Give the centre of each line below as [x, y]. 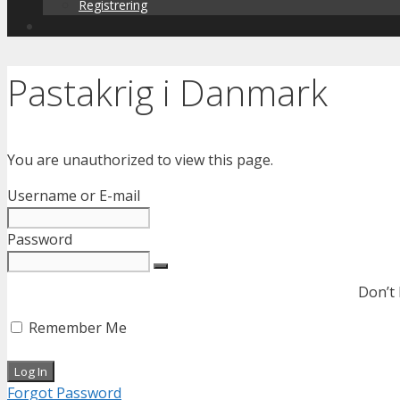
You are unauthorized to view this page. [140, 160]
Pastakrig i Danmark [167, 93]
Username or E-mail [74, 196]
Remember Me [76, 328]
